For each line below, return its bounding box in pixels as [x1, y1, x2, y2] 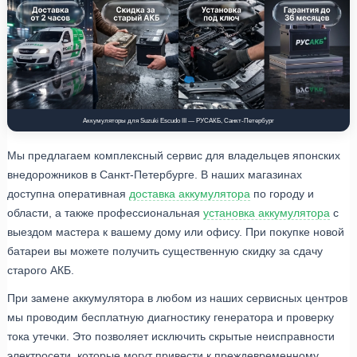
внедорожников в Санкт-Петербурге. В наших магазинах [7, 167, 302, 181]
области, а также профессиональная [7, 206, 203, 219]
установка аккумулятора [203, 206, 330, 219]
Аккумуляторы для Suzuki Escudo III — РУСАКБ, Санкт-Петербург [83, 116, 274, 124]
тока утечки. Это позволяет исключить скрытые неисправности [7, 329, 335, 343]
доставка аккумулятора [129, 186, 250, 200]
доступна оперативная [7, 186, 129, 200]
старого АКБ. [7, 263, 74, 277]
